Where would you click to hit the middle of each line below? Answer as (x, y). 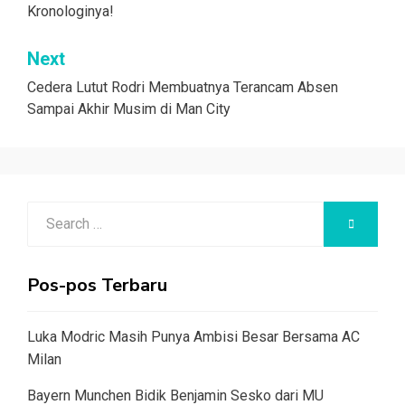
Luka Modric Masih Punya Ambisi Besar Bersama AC (193, 336)
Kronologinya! (71, 11)
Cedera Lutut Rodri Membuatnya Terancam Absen (183, 87)
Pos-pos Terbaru (97, 285)
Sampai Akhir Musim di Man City (129, 108)
